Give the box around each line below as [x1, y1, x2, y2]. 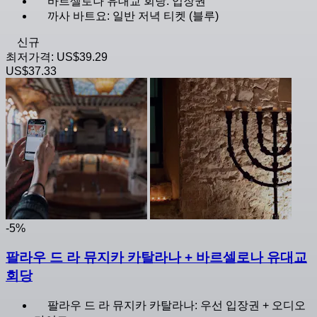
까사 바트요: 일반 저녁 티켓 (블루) [47, 10, 219, 23]
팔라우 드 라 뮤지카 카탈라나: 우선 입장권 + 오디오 [47, 299, 306, 311]
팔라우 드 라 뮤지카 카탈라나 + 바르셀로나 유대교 [6, 250, 307, 265]
